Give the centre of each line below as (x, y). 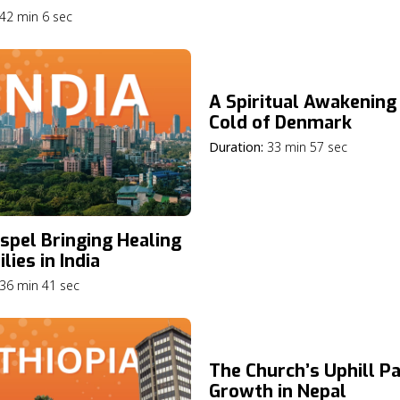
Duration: (236, 147)
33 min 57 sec (311, 147)
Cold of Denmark (280, 123)
